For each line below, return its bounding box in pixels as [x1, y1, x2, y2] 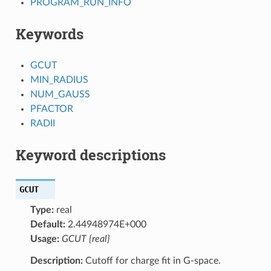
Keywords [15, 24, 83, 44]
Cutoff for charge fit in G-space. [82, 255, 221, 266]
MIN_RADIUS [30, 74, 88, 85]
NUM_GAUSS [30, 89, 90, 99]
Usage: [30, 233, 59, 244]
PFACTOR [30, 103, 73, 114]
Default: [30, 219, 65, 229]
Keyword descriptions [15, 145, 166, 165]
